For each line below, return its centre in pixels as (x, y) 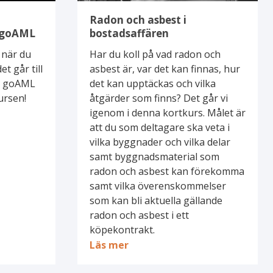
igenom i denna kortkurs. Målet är (167, 112)
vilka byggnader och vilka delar (160, 142)
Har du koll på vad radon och (155, 54)
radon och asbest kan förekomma (167, 171)
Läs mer (109, 245)
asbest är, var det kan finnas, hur (165, 69)
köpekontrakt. (122, 229)
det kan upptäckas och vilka (152, 83)
